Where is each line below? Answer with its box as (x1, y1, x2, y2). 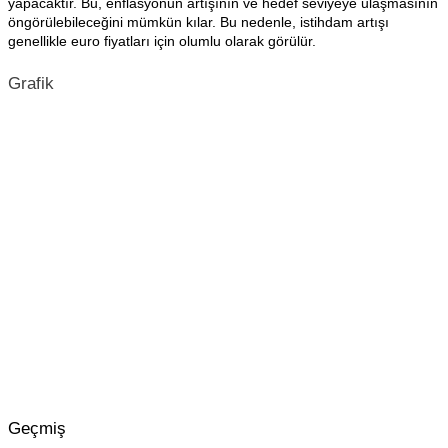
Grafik (8, 74, 54, 93)
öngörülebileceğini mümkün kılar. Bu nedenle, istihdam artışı (8, 14, 389, 30)
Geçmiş (8, 419, 66, 438)
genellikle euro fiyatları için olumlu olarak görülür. (8, 33, 316, 49)
